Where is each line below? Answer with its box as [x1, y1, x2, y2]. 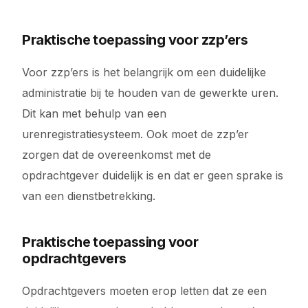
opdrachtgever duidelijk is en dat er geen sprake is [22, 168, 284, 182]
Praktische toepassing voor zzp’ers [22, 32, 248, 48]
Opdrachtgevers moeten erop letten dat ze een [22, 284, 267, 298]
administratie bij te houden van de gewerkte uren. [22, 86, 279, 100]
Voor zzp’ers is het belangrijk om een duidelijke [22, 65, 267, 79]
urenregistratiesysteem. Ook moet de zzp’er [22, 127, 250, 141]
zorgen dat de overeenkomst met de [22, 148, 212, 162]
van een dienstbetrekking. [22, 189, 156, 203]
